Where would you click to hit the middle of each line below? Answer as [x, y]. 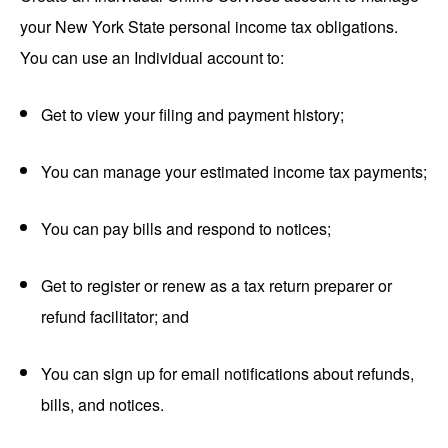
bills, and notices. [102, 405]
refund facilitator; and [115, 317]
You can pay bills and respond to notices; [186, 229]
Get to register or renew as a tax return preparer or [216, 286]
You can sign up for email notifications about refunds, [227, 374]
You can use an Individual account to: [152, 58]
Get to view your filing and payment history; [192, 115]
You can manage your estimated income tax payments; [234, 172]
